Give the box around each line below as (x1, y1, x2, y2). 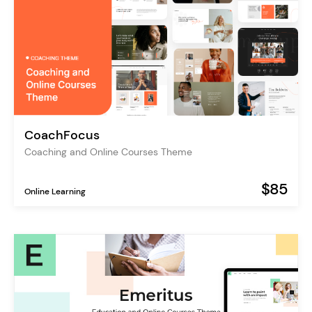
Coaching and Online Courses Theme (24, 145, 192, 158)
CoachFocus (24, 126, 100, 143)
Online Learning (24, 185, 86, 197)
